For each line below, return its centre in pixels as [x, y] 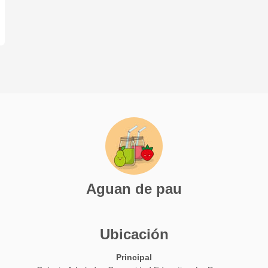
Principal [134, 258]
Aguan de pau [134, 189]
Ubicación [134, 234]
